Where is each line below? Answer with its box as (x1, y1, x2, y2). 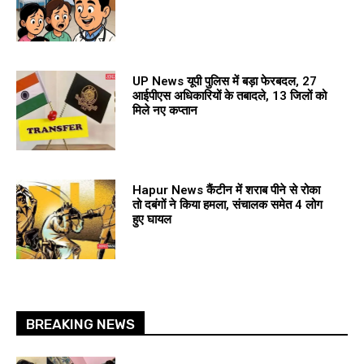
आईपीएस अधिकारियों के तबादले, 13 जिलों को (132, 88, 327, 103)
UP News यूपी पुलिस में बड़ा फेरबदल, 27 (132, 73, 317, 89)
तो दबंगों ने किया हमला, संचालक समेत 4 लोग (132, 197, 323, 212)
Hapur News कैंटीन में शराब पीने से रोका (132, 182, 320, 197)
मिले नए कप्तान (132, 102, 197, 118)
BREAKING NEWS (26, 315, 135, 332)
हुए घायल (132, 211, 171, 227)
